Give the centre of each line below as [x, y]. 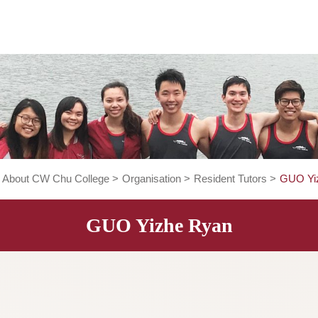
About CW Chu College [97, 198]
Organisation [203, 198]
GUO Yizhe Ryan [212, 251]
